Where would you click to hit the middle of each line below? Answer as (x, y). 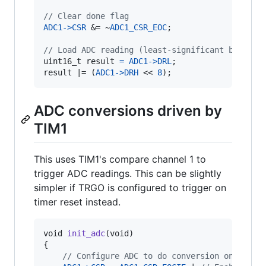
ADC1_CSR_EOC (138, 27)
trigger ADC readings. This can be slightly (128, 173)
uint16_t (62, 61)
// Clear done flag (86, 16)
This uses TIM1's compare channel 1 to (120, 159)
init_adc (86, 233)
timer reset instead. (77, 202)
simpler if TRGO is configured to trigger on (130, 187)
